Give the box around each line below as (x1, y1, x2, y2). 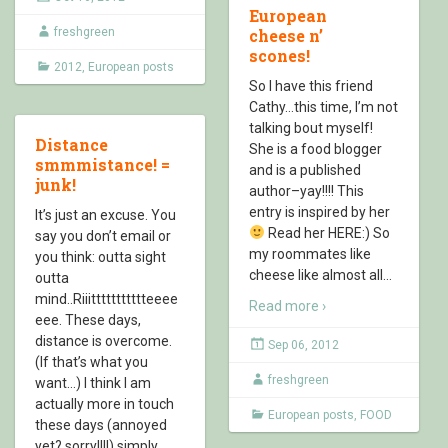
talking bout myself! (249, 119, 373, 136)
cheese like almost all (249, 266, 383, 283)
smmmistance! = (35, 153, 170, 175)
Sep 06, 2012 (268, 337, 339, 352)
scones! (249, 44, 310, 66)
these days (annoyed (35, 416, 167, 433)
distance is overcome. (35, 332, 172, 349)
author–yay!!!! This (249, 182, 364, 199)
